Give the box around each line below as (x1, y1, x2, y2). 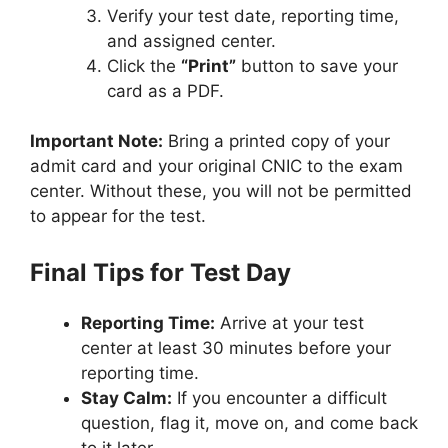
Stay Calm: (81, 387, 172, 408)
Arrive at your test (215, 312, 364, 333)
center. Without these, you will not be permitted (30, 181, 412, 202)
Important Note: (30, 131, 163, 152)
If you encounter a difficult (172, 387, 387, 408)
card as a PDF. (106, 80, 224, 101)
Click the (106, 55, 181, 76)
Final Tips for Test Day (30, 257, 291, 287)
